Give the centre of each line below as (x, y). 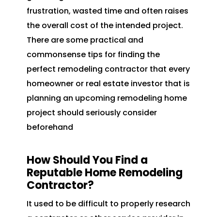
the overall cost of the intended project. (105, 26)
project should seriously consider (92, 113)
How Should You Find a (87, 160)
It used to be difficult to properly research (108, 204)
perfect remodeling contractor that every (108, 69)
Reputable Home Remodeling (104, 173)
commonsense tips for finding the (93, 55)
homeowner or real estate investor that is (108, 84)
